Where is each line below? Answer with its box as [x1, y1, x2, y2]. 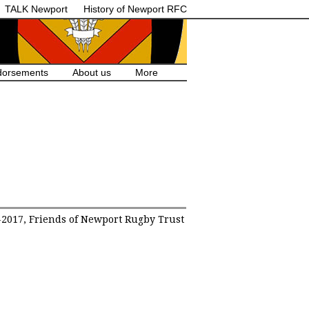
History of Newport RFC [83, 3, 187, 14]
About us [72, 67, 111, 78]
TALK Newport [5, 3, 68, 14]
